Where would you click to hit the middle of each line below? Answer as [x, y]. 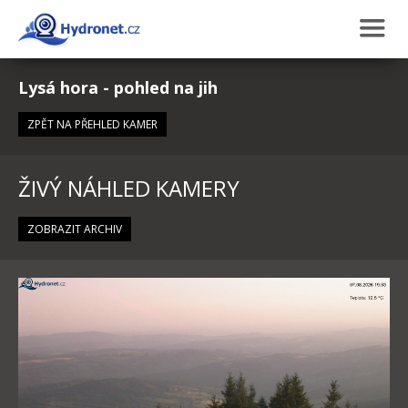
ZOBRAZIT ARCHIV [75, 229]
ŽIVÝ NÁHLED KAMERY [129, 188]
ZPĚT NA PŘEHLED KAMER [92, 124]
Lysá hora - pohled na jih [118, 87]
